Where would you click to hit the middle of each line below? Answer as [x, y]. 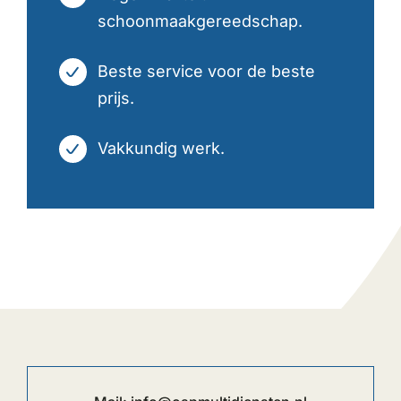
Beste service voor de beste [207, 72]
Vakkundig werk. [162, 149]
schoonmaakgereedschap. [200, 21]
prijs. [116, 98]
